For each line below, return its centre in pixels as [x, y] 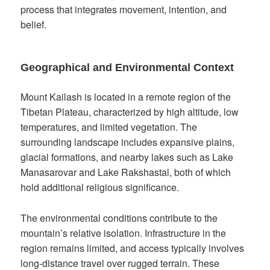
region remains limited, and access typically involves [133, 248]
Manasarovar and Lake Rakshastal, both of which [126, 172]
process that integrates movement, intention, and [124, 10]
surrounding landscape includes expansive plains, [128, 142]
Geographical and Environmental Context [127, 68]
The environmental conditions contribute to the [119, 218]
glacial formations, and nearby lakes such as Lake [127, 157]
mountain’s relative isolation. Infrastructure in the [124, 233]
